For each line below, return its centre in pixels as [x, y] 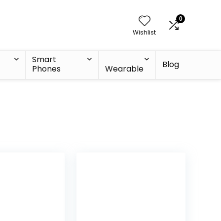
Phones [47, 69]
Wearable [124, 69]
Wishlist [144, 32]
